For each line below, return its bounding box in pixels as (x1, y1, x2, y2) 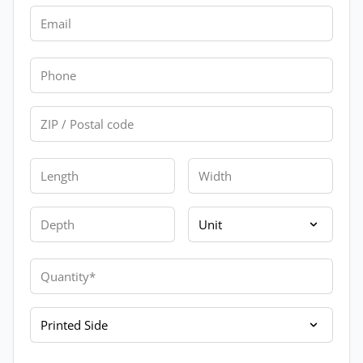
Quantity (29, 258, 82, 276)
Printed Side (29, 306, 104, 325)
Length (29, 157, 71, 176)
